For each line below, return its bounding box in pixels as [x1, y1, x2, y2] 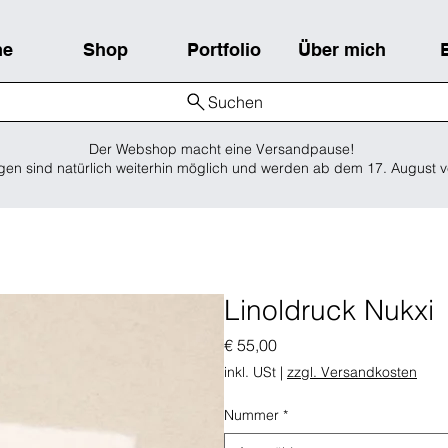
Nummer [224, 406, 279, 425]
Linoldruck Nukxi [224, 293, 434, 328]
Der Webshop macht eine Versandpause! [88, 140, 359, 159]
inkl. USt [224, 363, 276, 382]
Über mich [297, 38, 386, 60]
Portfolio [186, 38, 261, 60]
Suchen [208, 91, 264, 112]
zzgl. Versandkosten [287, 363, 417, 382]
